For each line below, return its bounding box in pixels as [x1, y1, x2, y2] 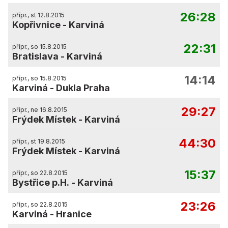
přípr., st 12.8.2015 [12, 11, 65, 19]
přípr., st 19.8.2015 [12, 137, 65, 145]
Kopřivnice [12, 19, 61, 30]
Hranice [56, 209, 92, 219]
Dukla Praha [56, 82, 110, 93]
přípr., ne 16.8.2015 [12, 106, 67, 113]
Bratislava [12, 51, 59, 62]
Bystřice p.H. [12, 177, 69, 188]
